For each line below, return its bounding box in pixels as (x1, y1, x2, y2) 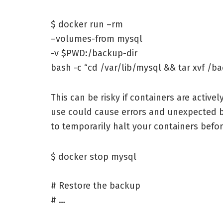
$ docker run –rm (51, 18, 123, 30)
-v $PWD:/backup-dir (51, 47, 137, 59)
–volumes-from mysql (51, 33, 142, 44)
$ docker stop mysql (51, 151, 136, 162)
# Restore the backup (51, 180, 140, 191)
